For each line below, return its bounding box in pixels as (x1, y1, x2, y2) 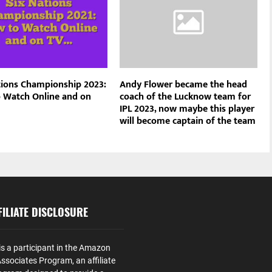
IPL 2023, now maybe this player (120, 101, 255, 118)
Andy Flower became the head (120, 76, 248, 93)
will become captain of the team (120, 113, 256, 130)
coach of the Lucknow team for (120, 89, 251, 106)
